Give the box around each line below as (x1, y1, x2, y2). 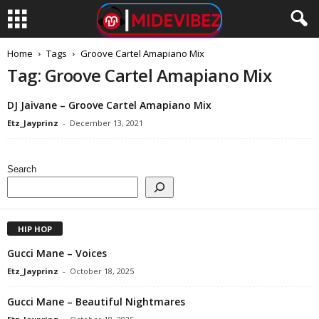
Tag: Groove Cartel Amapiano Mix (7, 63, 272, 87)
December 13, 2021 (70, 117, 143, 128)
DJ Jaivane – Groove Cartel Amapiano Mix (7, 98, 211, 112)
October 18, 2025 (70, 265, 134, 276)
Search (7, 164, 36, 174)
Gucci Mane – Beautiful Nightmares (7, 294, 185, 308)
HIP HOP (18, 223, 52, 234)
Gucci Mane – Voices (7, 246, 107, 260)
